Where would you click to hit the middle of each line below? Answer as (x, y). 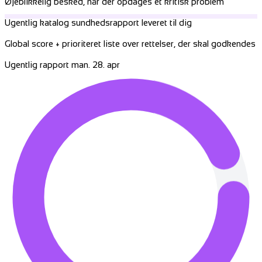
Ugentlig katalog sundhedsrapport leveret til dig (98, 23)
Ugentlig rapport (37, 61)
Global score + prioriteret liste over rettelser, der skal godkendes (130, 44)
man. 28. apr (96, 61)
